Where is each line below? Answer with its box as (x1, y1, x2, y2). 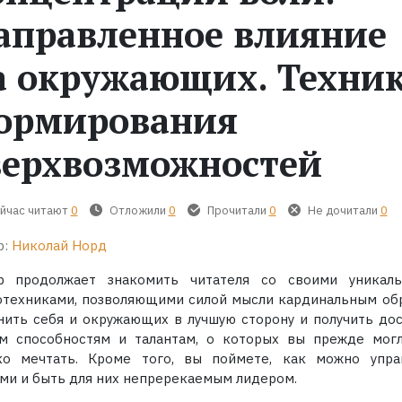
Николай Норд (11, 237, 107, 255)
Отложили (109, 202, 166, 218)
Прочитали (206, 202, 267, 218)
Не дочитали (307, 202, 378, 218)
